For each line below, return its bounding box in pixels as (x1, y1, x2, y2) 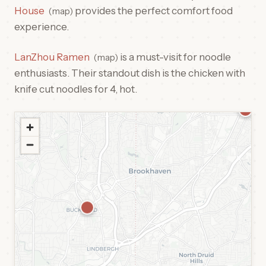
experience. (14, 21, 69, 33)
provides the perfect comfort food (72, 5, 233, 17)
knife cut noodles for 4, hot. (14, 83, 137, 95)
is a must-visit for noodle (118, 51, 231, 63)
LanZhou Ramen (14, 51, 90, 63)
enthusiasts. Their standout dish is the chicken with (14, 67, 245, 79)
